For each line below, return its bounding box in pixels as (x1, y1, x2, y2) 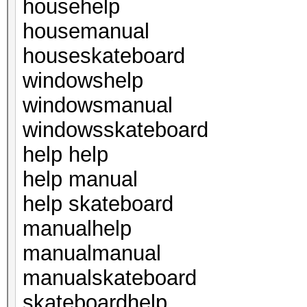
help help (23, 143, 108, 167)
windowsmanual (23, 93, 173, 117)
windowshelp (23, 69, 143, 93)
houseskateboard (23, 44, 185, 68)
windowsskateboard (23, 118, 208, 142)
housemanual (23, 19, 149, 43)
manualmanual (23, 241, 161, 265)
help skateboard (23, 192, 173, 216)
